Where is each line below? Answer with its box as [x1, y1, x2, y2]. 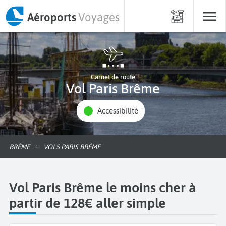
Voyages [78, 10, 120, 24]
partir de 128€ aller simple [9, 195, 166, 211]
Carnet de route [91, 73, 135, 81]
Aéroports [27, 10, 76, 24]
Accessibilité [101, 106, 138, 116]
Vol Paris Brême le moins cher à [9, 179, 196, 195]
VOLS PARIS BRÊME [47, 142, 100, 151]
